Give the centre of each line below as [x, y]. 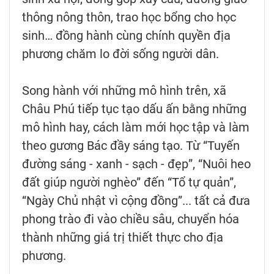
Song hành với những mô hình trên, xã [124, 90]
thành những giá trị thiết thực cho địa [123, 237]
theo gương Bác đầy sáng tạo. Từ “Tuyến [131, 145]
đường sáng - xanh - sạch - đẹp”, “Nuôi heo [136, 164]
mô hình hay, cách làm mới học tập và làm [136, 127]
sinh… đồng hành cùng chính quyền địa [126, 35]
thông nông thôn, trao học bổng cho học [129, 17]
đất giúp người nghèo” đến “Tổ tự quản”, [129, 182]
